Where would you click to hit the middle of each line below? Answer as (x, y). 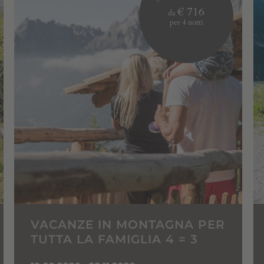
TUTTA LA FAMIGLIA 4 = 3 (114, 239)
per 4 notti (186, 22)
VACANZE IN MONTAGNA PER (128, 224)
